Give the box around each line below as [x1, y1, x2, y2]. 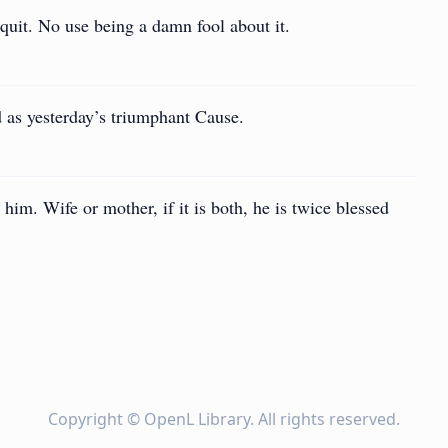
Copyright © [48, 408, 144, 430]
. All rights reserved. [250, 408, 400, 430]
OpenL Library [144, 408, 250, 430]
